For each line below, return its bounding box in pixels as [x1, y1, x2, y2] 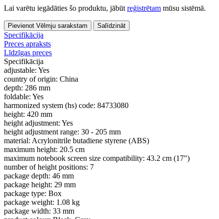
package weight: [4, 198, 56, 207]
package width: [4, 207, 53, 216]
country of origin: [4, 75, 60, 84]
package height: [4, 180, 54, 189]
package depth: [4, 172, 52, 180]
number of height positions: [4, 163, 90, 172]
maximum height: [4, 145, 60, 154]
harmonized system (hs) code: [4, 101, 97, 110]
